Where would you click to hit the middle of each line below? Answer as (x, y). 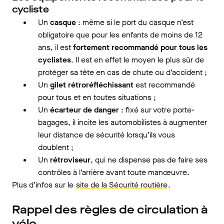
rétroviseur (70, 160)
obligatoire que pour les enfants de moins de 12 (120, 35)
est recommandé (164, 85)
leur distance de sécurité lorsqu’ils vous (106, 135)
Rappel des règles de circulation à (110, 210)
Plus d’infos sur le (44, 185)
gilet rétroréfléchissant (92, 85)
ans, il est (55, 47)
